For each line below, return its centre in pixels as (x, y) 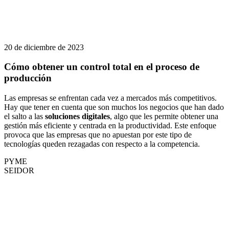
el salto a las (24, 117)
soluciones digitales (76, 117)
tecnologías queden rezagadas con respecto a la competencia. (102, 144)
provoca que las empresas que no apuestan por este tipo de (98, 135)
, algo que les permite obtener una (164, 117)
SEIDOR (19, 171)
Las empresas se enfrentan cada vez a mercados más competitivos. (110, 98)
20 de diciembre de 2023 (44, 47)
